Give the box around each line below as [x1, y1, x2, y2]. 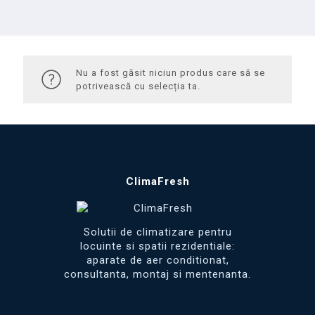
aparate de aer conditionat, [86, 254, 229, 266]
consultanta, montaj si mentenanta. [64, 268, 251, 281]
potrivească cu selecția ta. [76, 81, 200, 91]
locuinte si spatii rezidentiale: [80, 240, 235, 252]
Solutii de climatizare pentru [83, 226, 232, 238]
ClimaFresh [125, 175, 190, 188]
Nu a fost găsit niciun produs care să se [76, 67, 265, 78]
